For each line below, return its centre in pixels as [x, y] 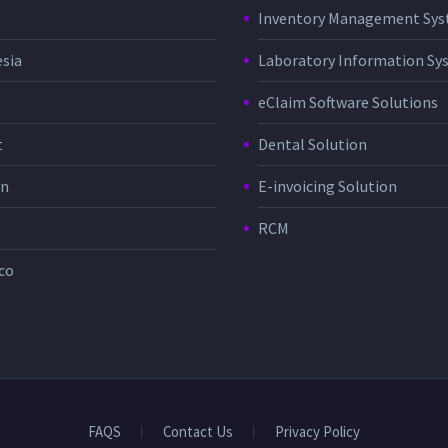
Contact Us [198, 432]
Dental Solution [312, 144]
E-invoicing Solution [327, 186]
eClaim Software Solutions [348, 102]
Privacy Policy [317, 432]
